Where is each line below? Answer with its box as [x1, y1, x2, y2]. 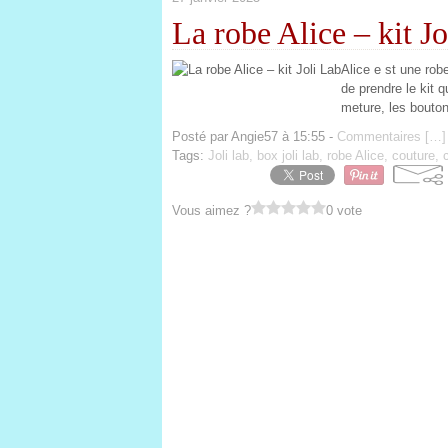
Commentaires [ [337, 129, 429, 144]
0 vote [326, 203, 362, 218]
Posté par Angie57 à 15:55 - [172, 129, 337, 144]
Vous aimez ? [172, 203, 251, 218]
